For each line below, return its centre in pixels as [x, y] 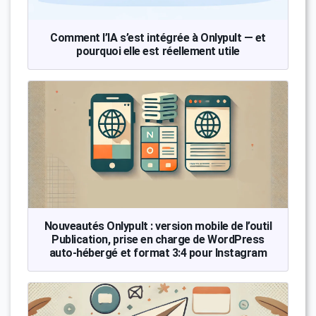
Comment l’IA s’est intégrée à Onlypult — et [158, 37]
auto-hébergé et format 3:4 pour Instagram [158, 253]
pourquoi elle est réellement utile [158, 51]
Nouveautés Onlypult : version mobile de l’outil [158, 226]
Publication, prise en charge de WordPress [158, 239]
